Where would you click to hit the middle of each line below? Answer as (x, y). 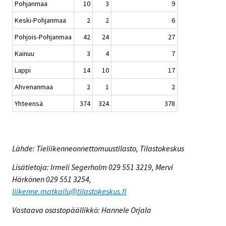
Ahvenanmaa (34, 87)
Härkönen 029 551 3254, (52, 179)
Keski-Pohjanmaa (40, 20)
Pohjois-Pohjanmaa (43, 37)
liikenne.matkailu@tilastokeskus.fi (69, 191)
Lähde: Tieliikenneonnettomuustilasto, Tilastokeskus (98, 149)
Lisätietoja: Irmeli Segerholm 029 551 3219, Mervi (93, 167)
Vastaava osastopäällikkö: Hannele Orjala (82, 210)
